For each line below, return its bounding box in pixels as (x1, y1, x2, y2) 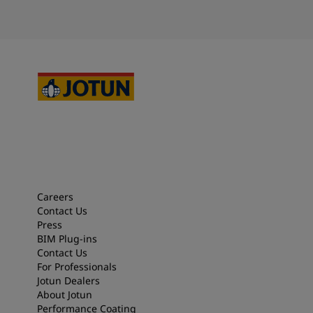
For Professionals (36, 260, 117, 274)
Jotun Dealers (36, 274, 100, 288)
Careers (36, 190, 73, 204)
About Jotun (36, 288, 92, 302)
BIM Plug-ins (36, 232, 97, 246)
